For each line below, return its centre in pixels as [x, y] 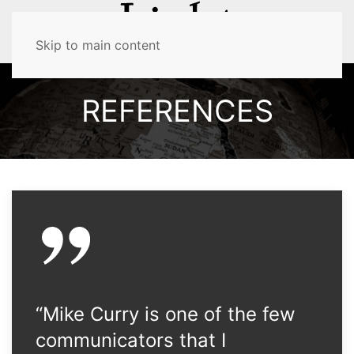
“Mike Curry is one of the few [166, 314]
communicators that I [131, 340]
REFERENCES [177, 111]
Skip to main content [98, 45]
